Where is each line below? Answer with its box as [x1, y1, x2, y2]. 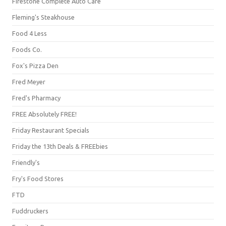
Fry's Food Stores [12, 175, 64, 182]
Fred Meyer [12, 78, 45, 85]
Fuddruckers [12, 207, 48, 214]
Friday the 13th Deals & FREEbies [12, 142, 108, 150]
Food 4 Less [12, 29, 47, 37]
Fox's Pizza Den [12, 62, 59, 69]
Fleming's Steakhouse [12, 13, 75, 21]
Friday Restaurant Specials [12, 126, 89, 134]
